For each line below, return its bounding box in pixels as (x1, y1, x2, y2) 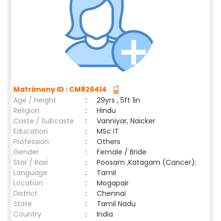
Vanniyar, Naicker (97, 116, 155, 126)
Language (13, 168, 47, 178)
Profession (13, 137, 49, 147)
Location (13, 178, 43, 188)
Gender (13, 147, 39, 157)
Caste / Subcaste (13, 116, 74, 126)
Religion (13, 106, 39, 115)
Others (97, 137, 120, 147)
